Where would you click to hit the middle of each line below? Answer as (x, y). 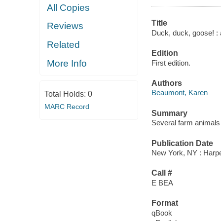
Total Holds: (66, 94)
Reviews (65, 26)
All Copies (69, 7)
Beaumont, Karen (179, 93)
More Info (67, 63)
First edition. (171, 63)
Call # (162, 173)
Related (64, 44)
